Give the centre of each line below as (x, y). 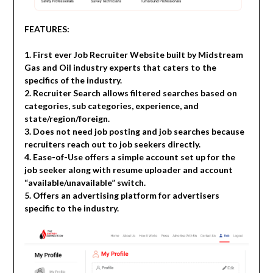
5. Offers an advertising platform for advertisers (122, 195)
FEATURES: (47, 29)
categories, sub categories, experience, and (111, 105)
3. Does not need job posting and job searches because (134, 131)
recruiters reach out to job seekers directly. (112, 144)
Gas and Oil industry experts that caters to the (120, 67)
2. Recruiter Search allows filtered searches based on (130, 93)
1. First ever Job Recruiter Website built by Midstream (133, 54)
